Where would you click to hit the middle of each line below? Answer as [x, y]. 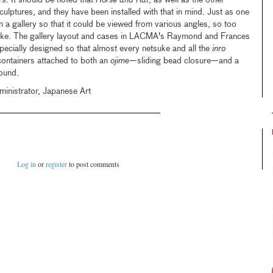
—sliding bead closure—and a [184, 61]
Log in [27, 164]
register [57, 164]
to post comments [94, 164]
